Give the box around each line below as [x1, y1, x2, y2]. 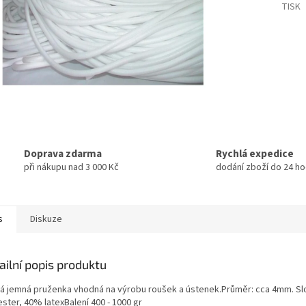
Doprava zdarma [24, 145, 102, 161]
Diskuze [30, 212, 62, 226]
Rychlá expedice [216, 145, 294, 161]
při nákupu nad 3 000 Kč [24, 160, 119, 174]
